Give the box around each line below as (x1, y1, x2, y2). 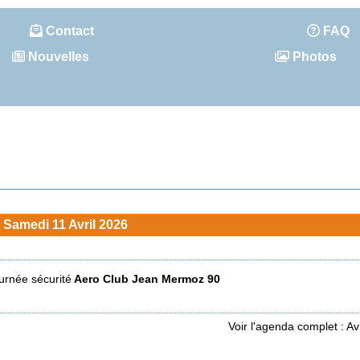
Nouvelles (24, 50, 89, 63)
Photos (289, 50, 337, 63)
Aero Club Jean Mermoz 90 (71, 272, 220, 285)
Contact (43, 24, 94, 38)
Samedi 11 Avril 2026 (3, 218, 128, 231)
